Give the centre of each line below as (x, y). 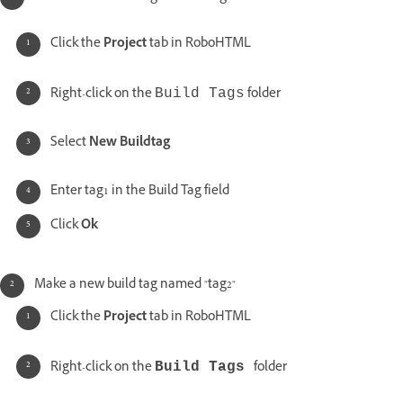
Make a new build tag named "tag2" (135, 286)
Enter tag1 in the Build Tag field (140, 193)
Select (70, 144)
